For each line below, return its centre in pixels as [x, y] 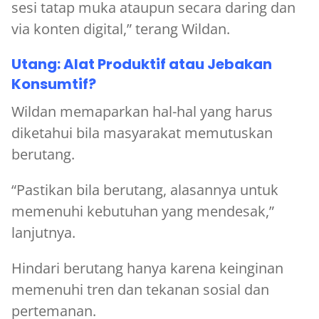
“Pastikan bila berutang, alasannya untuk [145, 189]
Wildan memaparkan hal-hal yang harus [142, 111]
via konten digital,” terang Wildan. [121, 28]
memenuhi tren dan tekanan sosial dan [140, 289]
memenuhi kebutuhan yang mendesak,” [143, 211]
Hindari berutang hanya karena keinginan [147, 268]
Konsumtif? [54, 84]
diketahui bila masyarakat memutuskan [142, 132]
